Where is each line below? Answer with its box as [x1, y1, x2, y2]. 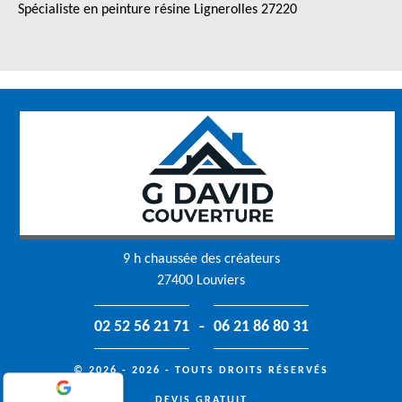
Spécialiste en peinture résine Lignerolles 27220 [18, 3, 297, 17]
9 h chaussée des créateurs [122, 252, 280, 267]
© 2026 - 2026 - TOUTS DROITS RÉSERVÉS [74, 365, 328, 376]
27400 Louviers [157, 274, 245, 288]
